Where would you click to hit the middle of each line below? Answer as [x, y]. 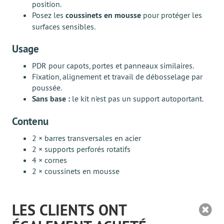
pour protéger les [171, 15]
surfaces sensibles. [64, 26]
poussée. [47, 87]
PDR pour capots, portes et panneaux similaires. [113, 65]
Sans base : [51, 99]
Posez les [49, 15]
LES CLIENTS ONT [69, 210]
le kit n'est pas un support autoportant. [137, 98]
